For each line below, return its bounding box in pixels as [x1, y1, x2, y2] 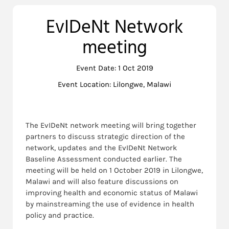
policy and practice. [26, 210, 94, 220]
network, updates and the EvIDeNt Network [26, 143, 177, 152]
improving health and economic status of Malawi [26, 188, 198, 197]
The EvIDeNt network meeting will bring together [26, 120, 196, 130]
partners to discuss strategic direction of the [26, 131, 185, 141]
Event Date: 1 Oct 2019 [76, 63, 153, 73]
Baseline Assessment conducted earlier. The [26, 154, 182, 164]
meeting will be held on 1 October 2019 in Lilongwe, [26, 165, 203, 175]
